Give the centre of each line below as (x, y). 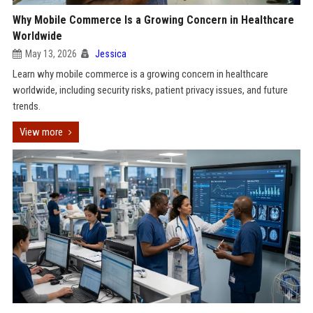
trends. (26, 106)
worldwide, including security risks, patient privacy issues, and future (150, 90)
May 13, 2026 (51, 54)
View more (41, 132)
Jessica (110, 54)
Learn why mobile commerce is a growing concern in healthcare (140, 74)
